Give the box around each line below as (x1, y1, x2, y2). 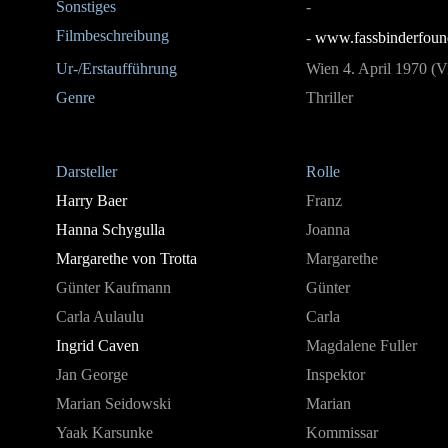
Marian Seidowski (56, 395, 171, 412)
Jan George (56, 366, 128, 383)
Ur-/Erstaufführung (56, 60, 177, 77)
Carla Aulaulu (56, 308, 144, 325)
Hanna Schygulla (56, 221, 165, 238)
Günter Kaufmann (56, 279, 171, 296)
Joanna (306, 221, 350, 238)
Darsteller (56, 163, 117, 180)
